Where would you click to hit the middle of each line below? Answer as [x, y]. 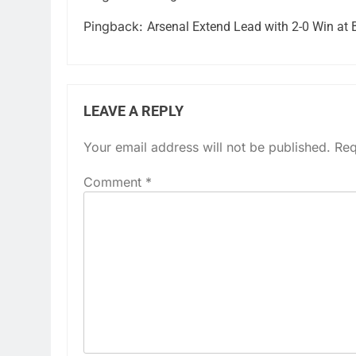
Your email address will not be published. [207, 147]
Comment [114, 182]
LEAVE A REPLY [133, 111]
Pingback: [115, 26]
